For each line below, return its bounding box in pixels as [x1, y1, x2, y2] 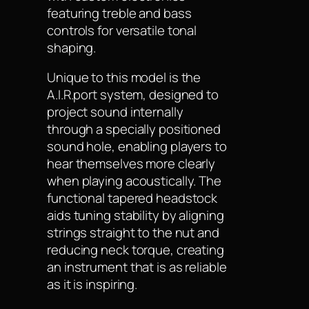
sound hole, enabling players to [47, 137, 227, 156]
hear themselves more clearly [47, 154, 216, 173]
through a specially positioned [47, 120, 221, 139]
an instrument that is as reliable [47, 258, 227, 277]
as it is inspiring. [47, 275, 138, 294]
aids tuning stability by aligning [47, 206, 224, 225]
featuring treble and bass [47, 3, 192, 22]
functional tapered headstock [47, 189, 218, 208]
